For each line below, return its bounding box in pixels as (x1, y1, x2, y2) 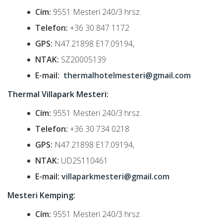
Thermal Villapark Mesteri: (7, 89, 109, 100)
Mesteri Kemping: (7, 190, 75, 201)
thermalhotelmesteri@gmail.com (63, 70, 191, 81)
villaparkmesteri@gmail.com (61, 171, 169, 182)
